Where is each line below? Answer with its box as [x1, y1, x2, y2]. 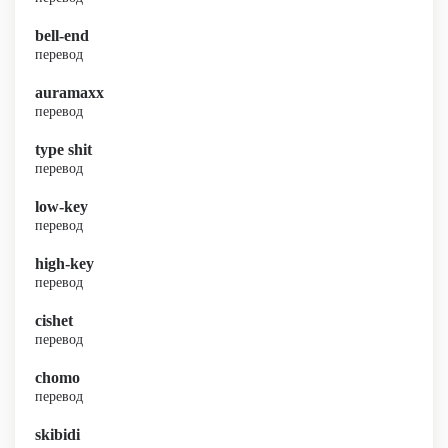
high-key [35, 255, 94, 272]
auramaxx [35, 84, 104, 101]
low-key [35, 198, 88, 215]
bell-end [35, 27, 89, 44]
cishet [35, 312, 73, 329]
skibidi [35, 426, 80, 443]
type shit [35, 141, 92, 158]
